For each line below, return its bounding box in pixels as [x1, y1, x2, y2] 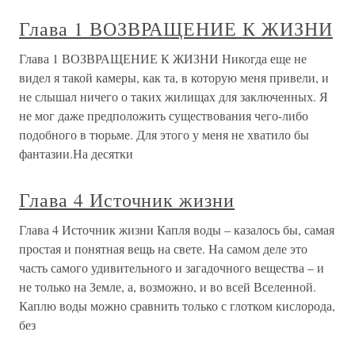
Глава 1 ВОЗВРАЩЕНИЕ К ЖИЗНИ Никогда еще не [19, 50, 307, 67]
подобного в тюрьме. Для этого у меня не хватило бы [19, 126, 309, 143]
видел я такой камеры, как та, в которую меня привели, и [19, 69, 329, 86]
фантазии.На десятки [19, 145, 133, 162]
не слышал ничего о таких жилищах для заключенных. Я [19, 88, 328, 105]
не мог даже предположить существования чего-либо [19, 107, 308, 124]
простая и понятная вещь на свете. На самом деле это [19, 240, 307, 257]
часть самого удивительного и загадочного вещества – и [19, 259, 324, 276]
